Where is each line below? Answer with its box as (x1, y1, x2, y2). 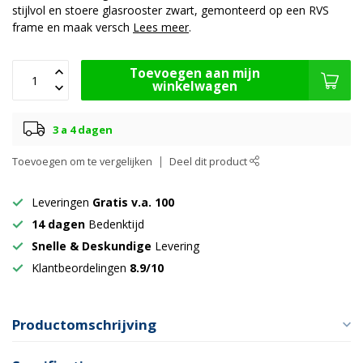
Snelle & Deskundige (32, 238, 155, 254)
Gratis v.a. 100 (92, 194, 174, 211)
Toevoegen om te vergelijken (12, 155, 152, 169)
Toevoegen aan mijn (130, 65, 260, 83)
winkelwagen (152, 78, 237, 96)
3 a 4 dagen (53, 122, 113, 137)
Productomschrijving (12, 315, 156, 335)
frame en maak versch (12, 19, 133, 36)
